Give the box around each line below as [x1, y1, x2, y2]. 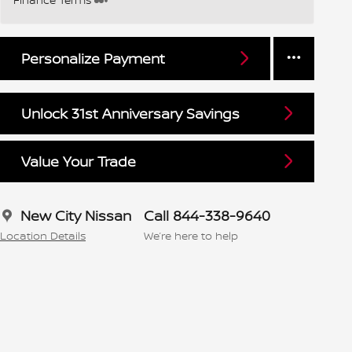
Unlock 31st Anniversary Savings [21, 103, 240, 123]
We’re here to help [144, 229, 238, 244]
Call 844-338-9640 [144, 206, 270, 226]
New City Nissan [20, 206, 131, 226]
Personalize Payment [21, 48, 165, 68]
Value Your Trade [21, 151, 136, 171]
